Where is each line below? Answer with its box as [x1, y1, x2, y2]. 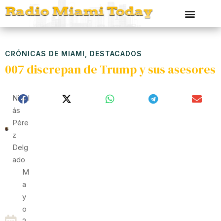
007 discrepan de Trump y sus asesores [5, 61, 216, 77]
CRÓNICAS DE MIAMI [5, 49, 85, 58]
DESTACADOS [90, 49, 142, 58]
